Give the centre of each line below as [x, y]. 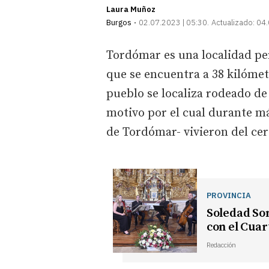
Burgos [119, 22]
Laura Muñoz [131, 9]
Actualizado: [233, 22]
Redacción [221, 245]
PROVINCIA [228, 195]
